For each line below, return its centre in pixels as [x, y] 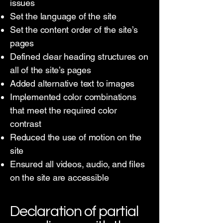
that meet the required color [63, 110]
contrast [26, 124]
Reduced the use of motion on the [76, 137]
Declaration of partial [74, 211]
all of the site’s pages [51, 70]
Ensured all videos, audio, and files [77, 164]
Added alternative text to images [72, 83]
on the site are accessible [59, 177]
